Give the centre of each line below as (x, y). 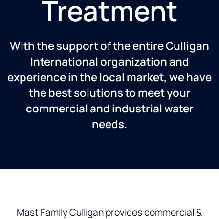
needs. (109, 124)
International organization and (109, 62)
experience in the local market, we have (109, 77)
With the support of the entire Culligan (109, 46)
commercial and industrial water (109, 109)
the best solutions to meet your (109, 93)
